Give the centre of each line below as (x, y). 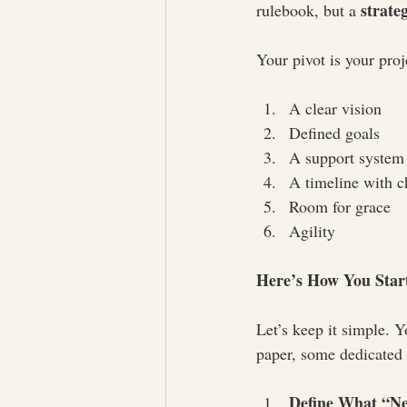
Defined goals (334, 133)
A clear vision (335, 108)
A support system (347, 157)
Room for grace (340, 206)
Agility (312, 231)
